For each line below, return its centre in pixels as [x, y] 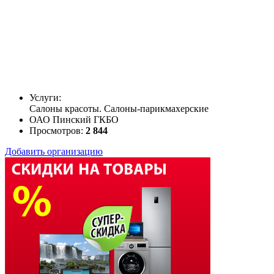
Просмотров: [57, 130]
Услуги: [45, 97]
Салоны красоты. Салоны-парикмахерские [119, 108]
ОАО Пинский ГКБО [74, 119]
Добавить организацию [54, 151]
